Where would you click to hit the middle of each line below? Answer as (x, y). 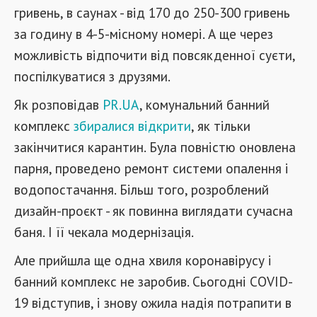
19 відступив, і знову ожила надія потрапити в (153, 302)
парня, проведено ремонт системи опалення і (151, 168)
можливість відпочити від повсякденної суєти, (155, 55)
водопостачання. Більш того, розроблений (142, 189)
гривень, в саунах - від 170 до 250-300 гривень (152, 12)
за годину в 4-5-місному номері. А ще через (144, 34)
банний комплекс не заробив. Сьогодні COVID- (154, 281)
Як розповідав (58, 104)
